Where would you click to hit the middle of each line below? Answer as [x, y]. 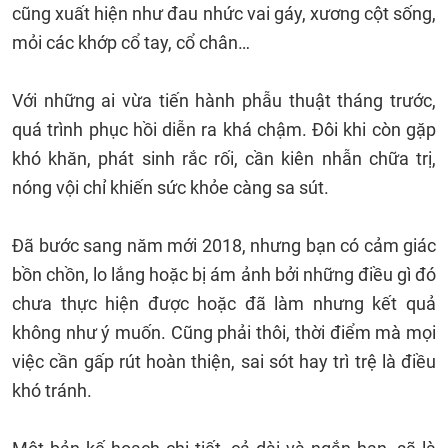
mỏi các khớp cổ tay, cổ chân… [133, 42]
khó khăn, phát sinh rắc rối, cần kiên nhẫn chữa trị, [224, 158]
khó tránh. [54, 390]
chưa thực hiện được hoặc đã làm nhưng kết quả [224, 303]
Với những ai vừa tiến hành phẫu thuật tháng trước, [224, 100]
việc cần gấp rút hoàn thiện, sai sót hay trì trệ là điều [224, 361]
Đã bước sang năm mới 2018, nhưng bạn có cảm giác [224, 245]
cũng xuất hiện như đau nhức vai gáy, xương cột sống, [224, 13]
